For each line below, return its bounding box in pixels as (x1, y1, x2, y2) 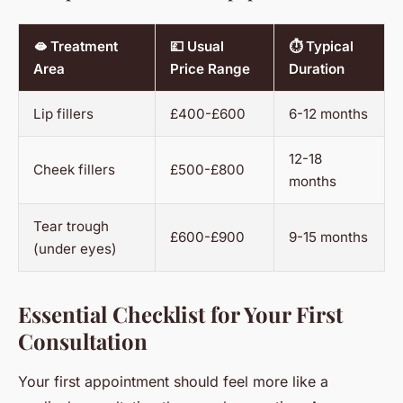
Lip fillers (33, 104, 94, 122)
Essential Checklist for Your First (18, 299, 343, 328)
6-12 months (289, 104, 368, 122)
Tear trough (33, 217, 109, 235)
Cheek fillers (33, 160, 115, 178)
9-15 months (289, 228, 368, 246)
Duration (289, 59, 345, 77)
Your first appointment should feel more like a (18, 372, 328, 390)
